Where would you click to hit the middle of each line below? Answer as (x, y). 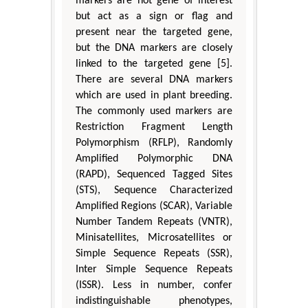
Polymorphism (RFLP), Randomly (154, 143)
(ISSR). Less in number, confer (154, 285)
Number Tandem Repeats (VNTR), (154, 222)
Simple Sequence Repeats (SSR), (154, 253)
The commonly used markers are (154, 111)
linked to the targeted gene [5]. (154, 64)
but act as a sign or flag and (154, 16)
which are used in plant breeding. (154, 95)
